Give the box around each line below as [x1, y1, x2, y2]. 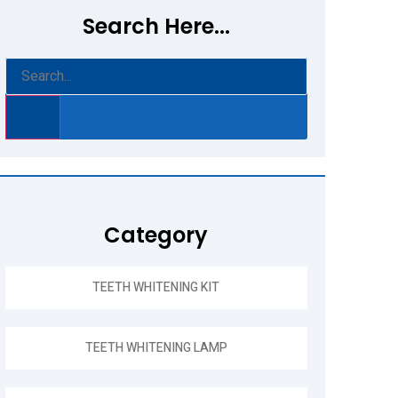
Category [104, 219, 209, 250]
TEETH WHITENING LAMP [84, 338, 227, 357]
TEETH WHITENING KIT [92, 277, 220, 297]
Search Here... [82, 11, 230, 41]
